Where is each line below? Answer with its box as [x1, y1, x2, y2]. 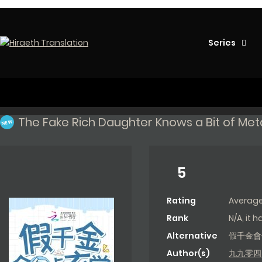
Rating [167, 195, 196, 207]
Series [208, 37, 236, 49]
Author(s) [167, 247, 210, 260]
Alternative [167, 230, 218, 242]
